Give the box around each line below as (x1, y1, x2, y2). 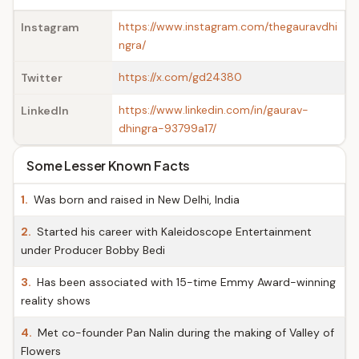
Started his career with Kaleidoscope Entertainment (34, 224, 312, 239)
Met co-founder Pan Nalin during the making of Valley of (34, 325, 334, 340)
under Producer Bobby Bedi (21, 243, 165, 257)
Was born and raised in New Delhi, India (30, 192, 240, 207)
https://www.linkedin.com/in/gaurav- (119, 103, 309, 117)
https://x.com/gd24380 (119, 70, 242, 84)
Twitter (21, 71, 63, 85)
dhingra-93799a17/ (119, 121, 216, 135)
